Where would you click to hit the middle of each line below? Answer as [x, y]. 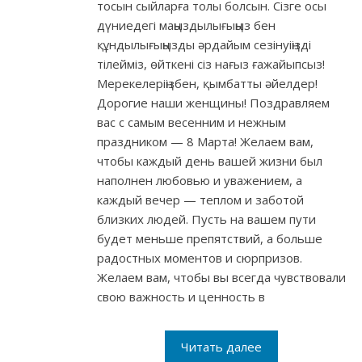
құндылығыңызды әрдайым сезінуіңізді [204, 45]
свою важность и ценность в [181, 297]
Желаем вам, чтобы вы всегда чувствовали [221, 278]
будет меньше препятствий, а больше [210, 239]
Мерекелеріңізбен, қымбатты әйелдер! [207, 84]
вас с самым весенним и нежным [192, 122]
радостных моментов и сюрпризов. [200, 258]
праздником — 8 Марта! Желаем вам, [205, 142]
